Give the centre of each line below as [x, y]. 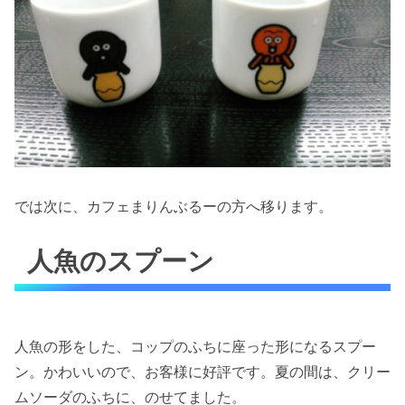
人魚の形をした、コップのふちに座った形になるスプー [195, 347]
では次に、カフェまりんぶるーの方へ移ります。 [174, 207]
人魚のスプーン [121, 260]
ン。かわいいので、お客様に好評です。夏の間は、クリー [202, 372]
